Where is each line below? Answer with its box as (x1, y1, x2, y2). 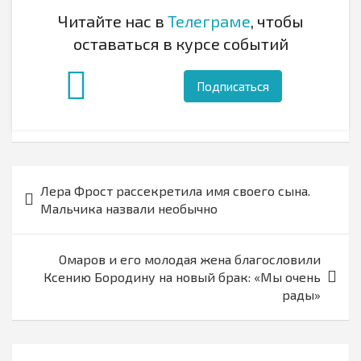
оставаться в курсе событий (73, 34, 288, 54)
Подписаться (196, 79, 269, 94)
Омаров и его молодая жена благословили (59, 251, 321, 268)
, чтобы (250, 11, 304, 31)
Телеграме (167, 11, 251, 31)
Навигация (11, 166, 116, 191)
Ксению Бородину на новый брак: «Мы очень (44, 269, 321, 285)
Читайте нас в (57, 11, 168, 31)
